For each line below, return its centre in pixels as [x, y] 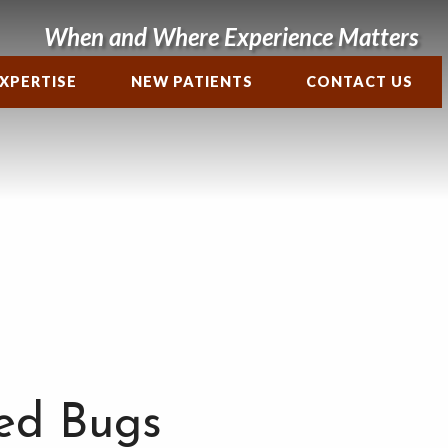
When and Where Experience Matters [231, 36]
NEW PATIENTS [191, 82]
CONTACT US [360, 82]
